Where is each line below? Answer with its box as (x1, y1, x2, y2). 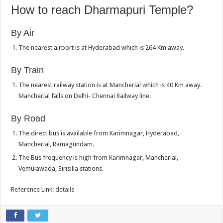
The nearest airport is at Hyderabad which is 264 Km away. (18, 44, 185, 52)
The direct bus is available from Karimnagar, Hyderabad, (18, 129, 180, 137)
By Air (11, 28, 35, 38)
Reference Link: (11, 186, 56, 194)
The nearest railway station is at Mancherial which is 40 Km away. (18, 81, 202, 89)
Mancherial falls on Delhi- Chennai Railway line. (18, 92, 151, 100)
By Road (11, 113, 46, 124)
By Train (11, 65, 44, 76)
